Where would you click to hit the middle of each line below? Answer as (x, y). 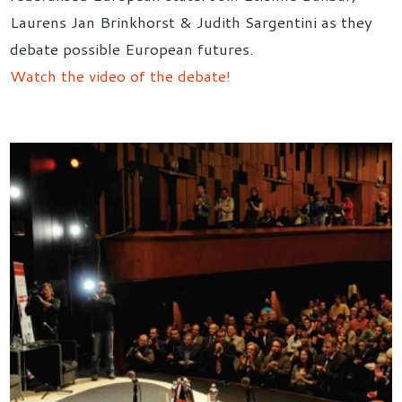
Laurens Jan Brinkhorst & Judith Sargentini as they (192, 22)
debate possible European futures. (132, 49)
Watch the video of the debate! (121, 76)
